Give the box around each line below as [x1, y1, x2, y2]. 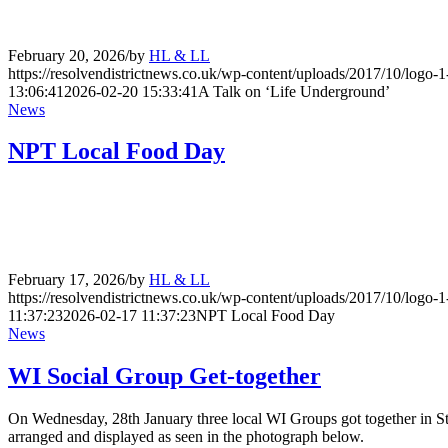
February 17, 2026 [8, 271, 125, 289]
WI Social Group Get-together [8, 363, 321, 390]
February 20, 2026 [8, 46, 125, 64]
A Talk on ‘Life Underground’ [198, 82, 390, 100]
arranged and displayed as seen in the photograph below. [8, 428, 364, 446]
